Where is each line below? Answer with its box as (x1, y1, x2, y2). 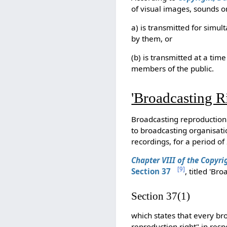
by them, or (131, 33, 173, 44)
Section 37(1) (131, 190, 191, 202)
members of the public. (131, 63, 214, 74)
